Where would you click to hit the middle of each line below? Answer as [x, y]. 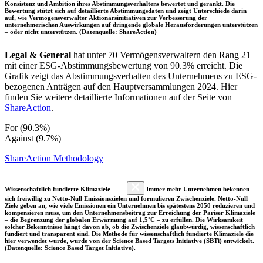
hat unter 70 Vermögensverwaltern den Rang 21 [161, 55]
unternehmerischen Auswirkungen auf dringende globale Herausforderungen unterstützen [131, 24]
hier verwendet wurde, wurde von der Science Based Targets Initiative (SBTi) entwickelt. [129, 240]
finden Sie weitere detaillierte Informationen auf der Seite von [118, 97]
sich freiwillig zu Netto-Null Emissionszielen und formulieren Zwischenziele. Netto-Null [126, 198]
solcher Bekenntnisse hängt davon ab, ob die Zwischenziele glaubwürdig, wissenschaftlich [130, 226]
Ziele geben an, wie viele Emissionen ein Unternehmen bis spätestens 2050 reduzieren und [130, 205]
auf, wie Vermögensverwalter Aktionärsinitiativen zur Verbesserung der [106, 17]
